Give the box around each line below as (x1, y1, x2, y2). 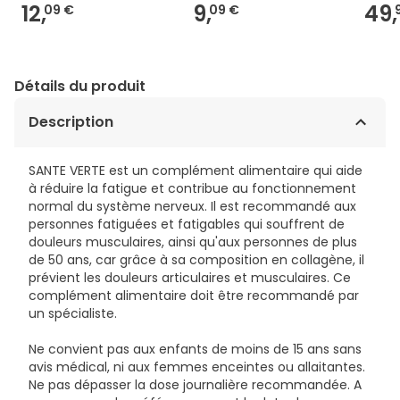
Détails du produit (14, 75, 146, 96)
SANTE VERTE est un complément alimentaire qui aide (29, 161, 362, 179)
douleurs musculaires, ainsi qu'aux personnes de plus (29, 232, 357, 251)
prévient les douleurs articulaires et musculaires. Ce (29, 268, 351, 287)
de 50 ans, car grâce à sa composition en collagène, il (29, 250, 364, 269)
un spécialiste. (29, 304, 117, 322)
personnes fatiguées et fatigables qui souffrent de (29, 214, 345, 233)
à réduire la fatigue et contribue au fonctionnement (29, 179, 356, 197)
